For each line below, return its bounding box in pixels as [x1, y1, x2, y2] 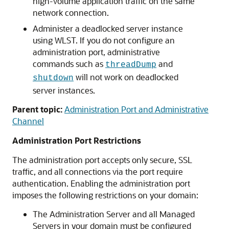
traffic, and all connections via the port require [12, 166, 183, 177]
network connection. [33, 7, 109, 18]
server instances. [33, 85, 95, 96]
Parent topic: [12, 104, 62, 114]
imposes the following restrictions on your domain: [12, 190, 198, 200]
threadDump [105, 60, 156, 70]
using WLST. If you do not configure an [33, 35, 175, 45]
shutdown [33, 74, 74, 83]
